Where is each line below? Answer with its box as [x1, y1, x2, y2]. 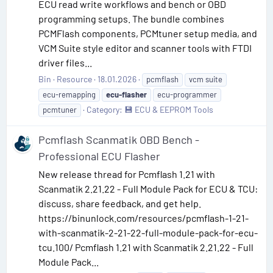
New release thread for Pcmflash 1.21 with [38, 168, 215, 180]
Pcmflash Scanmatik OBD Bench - [38, 133, 199, 147]
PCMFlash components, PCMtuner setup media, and [38, 27, 257, 39]
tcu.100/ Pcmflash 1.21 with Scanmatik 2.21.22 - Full [38, 241, 253, 253]
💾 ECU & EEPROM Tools [124, 104, 213, 115]
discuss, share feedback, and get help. [38, 197, 201, 210]
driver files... [38, 57, 92, 68]
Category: [87, 104, 124, 115]
